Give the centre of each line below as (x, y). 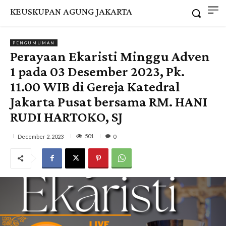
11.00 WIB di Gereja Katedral (95, 86)
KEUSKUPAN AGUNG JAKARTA (71, 11)
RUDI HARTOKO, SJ (66, 117)
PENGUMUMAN (34, 43)
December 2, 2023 (41, 136)
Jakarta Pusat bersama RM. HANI (109, 101)
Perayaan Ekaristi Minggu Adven (110, 56)
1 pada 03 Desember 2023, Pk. (97, 71)
